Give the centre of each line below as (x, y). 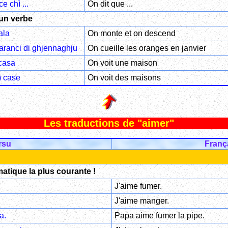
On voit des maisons (124, 77)
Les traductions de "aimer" (109, 123)
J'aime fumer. (138, 186)
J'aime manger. (141, 201)
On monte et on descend (131, 33)
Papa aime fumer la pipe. (159, 216)
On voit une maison (122, 63)
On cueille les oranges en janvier (147, 48)
